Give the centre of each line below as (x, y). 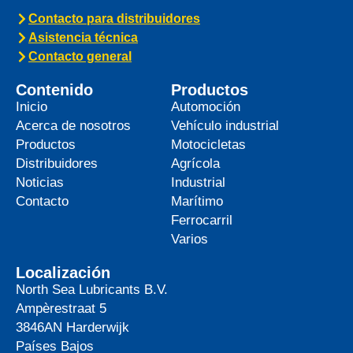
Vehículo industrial (225, 126)
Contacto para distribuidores (114, 19)
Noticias (40, 183)
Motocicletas (208, 145)
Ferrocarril (201, 221)
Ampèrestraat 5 (61, 309)
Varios (189, 240)
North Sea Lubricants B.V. (92, 290)
